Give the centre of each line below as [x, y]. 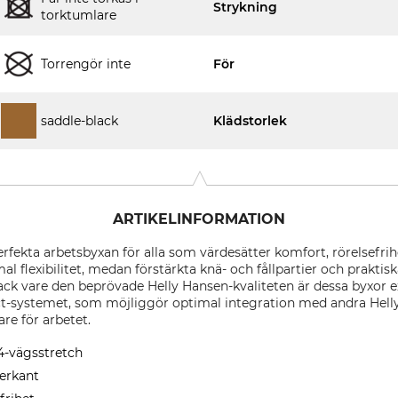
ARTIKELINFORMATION [199, 219]
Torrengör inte [86, 64]
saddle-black [80, 120]
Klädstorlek [250, 120]
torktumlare [79, 15]
